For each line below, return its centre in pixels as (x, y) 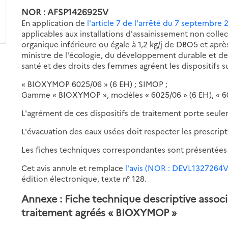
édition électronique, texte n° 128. (84, 178)
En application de (54, 22)
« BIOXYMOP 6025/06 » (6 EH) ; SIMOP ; (95, 83)
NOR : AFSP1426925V (65, 11)
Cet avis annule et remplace (74, 167)
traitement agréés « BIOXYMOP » (99, 212)
